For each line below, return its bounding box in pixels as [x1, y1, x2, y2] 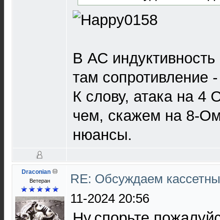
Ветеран [29, 178, 50, 184]
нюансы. [73, 126, 132, 143]
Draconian [21, 168, 51, 175]
